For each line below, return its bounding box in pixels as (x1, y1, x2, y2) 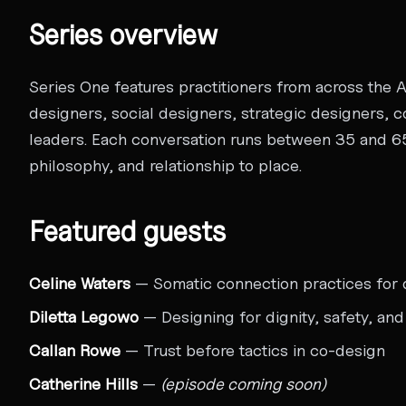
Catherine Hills (29, 373, 138, 393)
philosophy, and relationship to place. (29, 155, 302, 175)
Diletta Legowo (29, 306, 139, 326)
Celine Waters (29, 273, 130, 293)
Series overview (29, 17, 217, 51)
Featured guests (29, 214, 226, 247)
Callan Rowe (29, 340, 121, 360)
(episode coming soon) (160, 373, 326, 393)
